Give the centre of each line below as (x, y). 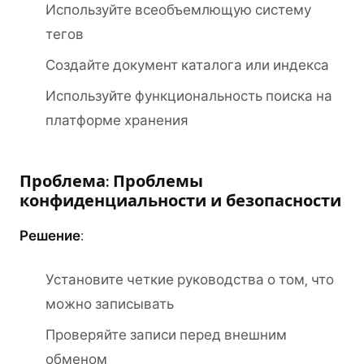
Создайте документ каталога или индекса (187, 65)
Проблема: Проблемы (111, 181)
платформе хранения (117, 120)
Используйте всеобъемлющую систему (178, 10)
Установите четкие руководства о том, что (190, 279)
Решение (50, 236)
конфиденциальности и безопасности (180, 201)
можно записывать (110, 304)
